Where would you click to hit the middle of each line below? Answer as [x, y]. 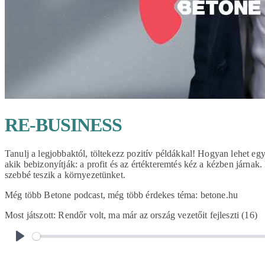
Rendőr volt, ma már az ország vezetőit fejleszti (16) [158, 215]
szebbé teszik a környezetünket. [65, 175]
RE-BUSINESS [64, 125]
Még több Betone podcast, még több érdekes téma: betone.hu [122, 195]
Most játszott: [32, 215]
